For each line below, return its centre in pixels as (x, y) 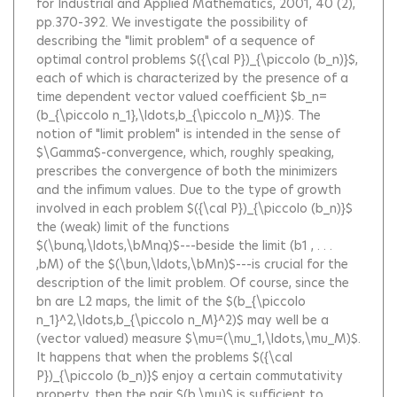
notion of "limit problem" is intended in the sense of (188, 134)
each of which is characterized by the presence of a (192, 78)
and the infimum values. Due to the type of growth (189, 190)
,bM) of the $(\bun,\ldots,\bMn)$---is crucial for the (192, 265)
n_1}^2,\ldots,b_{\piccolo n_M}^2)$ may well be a (183, 320)
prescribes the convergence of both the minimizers (187, 171)
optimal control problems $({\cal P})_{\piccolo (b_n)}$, (197, 60)
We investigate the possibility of (210, 23)
